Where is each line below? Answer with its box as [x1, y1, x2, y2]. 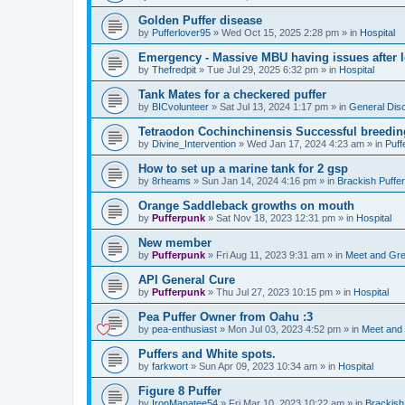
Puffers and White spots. [138, 347, 276, 361]
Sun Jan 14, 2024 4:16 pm [202, 175, 316, 186]
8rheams [152, 175, 191, 186]
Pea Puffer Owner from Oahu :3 [138, 310, 313, 324]
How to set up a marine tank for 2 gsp [138, 162, 348, 175]
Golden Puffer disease [138, 14, 262, 27]
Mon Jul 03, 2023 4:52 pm [228, 324, 341, 334]
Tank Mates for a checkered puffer [138, 88, 326, 101]
